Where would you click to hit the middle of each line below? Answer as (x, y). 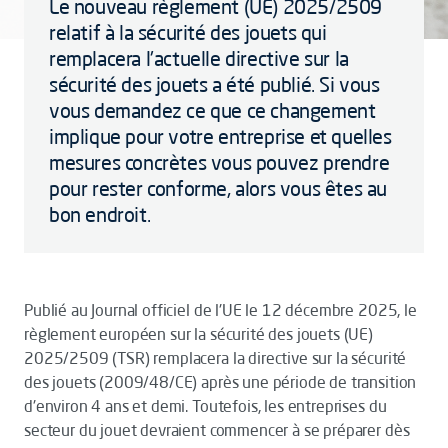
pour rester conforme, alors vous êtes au (218, 188)
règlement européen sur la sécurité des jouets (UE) (198, 334)
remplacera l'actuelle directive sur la (199, 58)
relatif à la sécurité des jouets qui (188, 32)
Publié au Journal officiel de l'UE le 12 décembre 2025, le (220, 310)
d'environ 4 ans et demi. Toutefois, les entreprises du (205, 406)
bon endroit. (100, 214)
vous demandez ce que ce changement (212, 110)
